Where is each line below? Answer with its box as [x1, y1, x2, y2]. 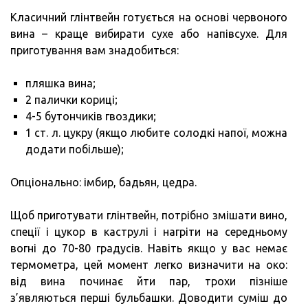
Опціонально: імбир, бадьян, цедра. [10, 175, 197, 188]
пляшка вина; [25, 76, 96, 89]
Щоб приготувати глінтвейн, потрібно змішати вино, [10, 208, 287, 221]
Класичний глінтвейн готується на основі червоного [10, 10, 287, 23]
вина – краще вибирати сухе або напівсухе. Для [10, 27, 287, 40]
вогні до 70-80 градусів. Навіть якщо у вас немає [10, 241, 287, 254]
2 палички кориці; [25, 93, 118, 106]
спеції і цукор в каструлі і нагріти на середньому [10, 225, 287, 238]
